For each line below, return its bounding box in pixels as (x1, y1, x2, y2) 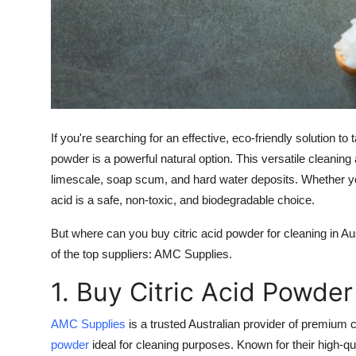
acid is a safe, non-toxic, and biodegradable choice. (51, 193, 315, 207)
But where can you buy (51, 226, 173, 241)
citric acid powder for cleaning (173, 226, 327, 241)
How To (12, 44, 59, 60)
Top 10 (12, 83, 52, 99)
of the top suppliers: (51, 247, 154, 261)
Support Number (12, 6, 113, 21)
